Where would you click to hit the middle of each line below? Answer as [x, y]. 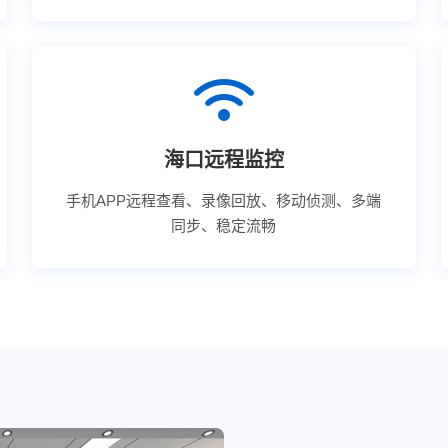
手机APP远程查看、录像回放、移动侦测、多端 [224, 200]
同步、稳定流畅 [224, 225]
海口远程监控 [223, 160]
